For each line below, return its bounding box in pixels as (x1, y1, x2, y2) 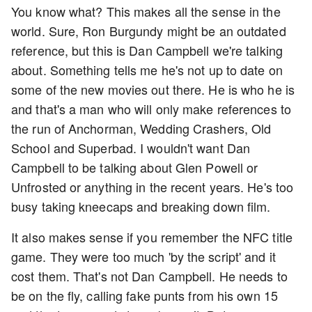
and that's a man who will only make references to (11, 100, 291, 118)
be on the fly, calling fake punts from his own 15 (11, 286, 278, 304)
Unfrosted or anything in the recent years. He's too (11, 178, 294, 196)
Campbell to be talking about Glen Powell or (11, 158, 258, 176)
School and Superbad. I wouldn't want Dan (11, 139, 251, 157)
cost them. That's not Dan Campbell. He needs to (11, 267, 288, 285)
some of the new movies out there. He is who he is (11, 80, 295, 98)
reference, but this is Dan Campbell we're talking (11, 41, 283, 59)
